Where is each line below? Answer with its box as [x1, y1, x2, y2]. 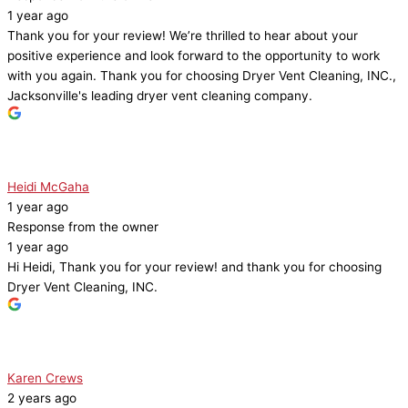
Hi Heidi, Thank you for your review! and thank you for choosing [7, 260, 382, 275]
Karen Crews [7, 371, 83, 386]
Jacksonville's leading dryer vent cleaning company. [7, 88, 312, 104]
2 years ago [7, 391, 76, 406]
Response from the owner [7, 219, 158, 235]
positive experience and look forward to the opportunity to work [7, 48, 380, 64]
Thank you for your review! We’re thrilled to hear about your [7, 28, 358, 44]
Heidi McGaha [7, 179, 89, 195]
